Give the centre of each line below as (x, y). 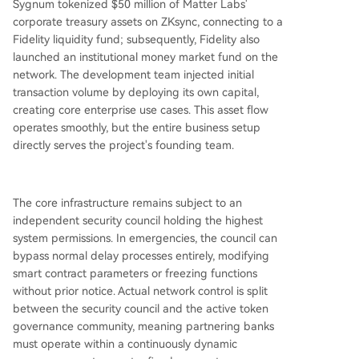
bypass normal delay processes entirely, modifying (141, 255)
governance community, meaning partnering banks (143, 326)
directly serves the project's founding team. (123, 145)
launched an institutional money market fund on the (145, 56)
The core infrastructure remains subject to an (127, 202)
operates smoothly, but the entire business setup (137, 127)
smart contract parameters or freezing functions (135, 273)
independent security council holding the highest (138, 220)
